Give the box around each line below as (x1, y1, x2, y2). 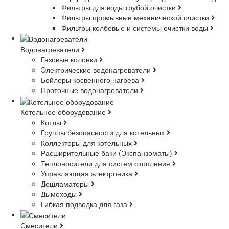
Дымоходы (41, 188, 79, 199)
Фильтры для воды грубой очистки (61, 2, 178, 12)
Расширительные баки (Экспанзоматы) (41, 147, 174, 158)
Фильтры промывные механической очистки (61, 12, 211, 22)
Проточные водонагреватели (41, 85, 140, 96)
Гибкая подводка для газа (41, 198, 129, 209)
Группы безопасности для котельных (41, 127, 167, 138)
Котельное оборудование (20, 106, 108, 117)
